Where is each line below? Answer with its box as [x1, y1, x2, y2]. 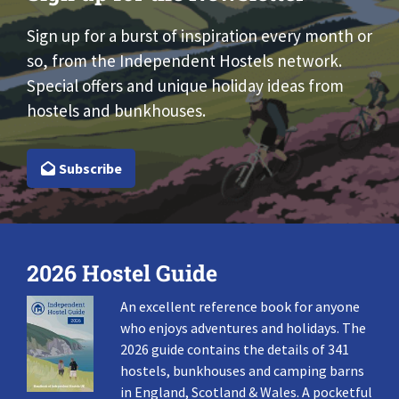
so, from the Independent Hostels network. [27, 50, 342, 72]
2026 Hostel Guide [27, 257, 217, 288]
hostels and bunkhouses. [27, 100, 206, 122]
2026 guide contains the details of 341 [119, 339, 349, 358]
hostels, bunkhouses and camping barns [119, 361, 364, 379]
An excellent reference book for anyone [119, 297, 360, 315]
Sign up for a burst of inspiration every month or [27, 25, 372, 47]
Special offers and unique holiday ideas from [27, 75, 344, 97]
